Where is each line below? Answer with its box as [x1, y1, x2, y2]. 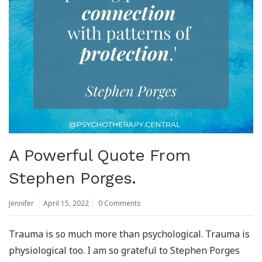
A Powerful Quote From [9, 145, 191, 165]
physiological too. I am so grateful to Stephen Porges [9, 243, 240, 257]
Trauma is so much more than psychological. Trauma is [9, 227, 250, 240]
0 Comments [98, 198, 141, 208]
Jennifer [9, 198, 34, 208]
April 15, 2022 [43, 198, 89, 208]
